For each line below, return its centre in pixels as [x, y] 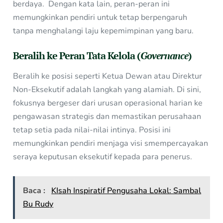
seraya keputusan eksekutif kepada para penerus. [103, 157]
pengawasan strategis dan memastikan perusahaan [107, 117]
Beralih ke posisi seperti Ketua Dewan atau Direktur [108, 76]
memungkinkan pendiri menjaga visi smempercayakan [111, 144]
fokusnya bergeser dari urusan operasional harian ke [108, 103]
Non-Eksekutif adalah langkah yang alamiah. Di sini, [107, 90]
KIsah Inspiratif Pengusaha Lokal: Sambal [126, 190]
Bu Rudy [38, 204]
